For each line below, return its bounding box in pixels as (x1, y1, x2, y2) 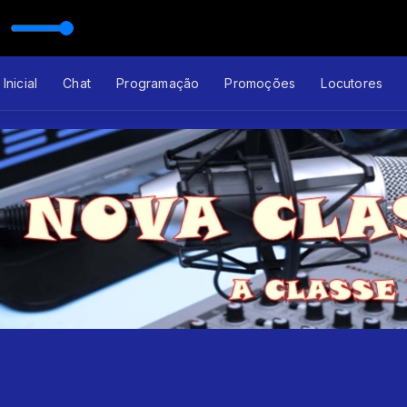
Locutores (321, 74, 383, 91)
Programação (116, 74, 200, 91)
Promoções (224, 74, 296, 91)
